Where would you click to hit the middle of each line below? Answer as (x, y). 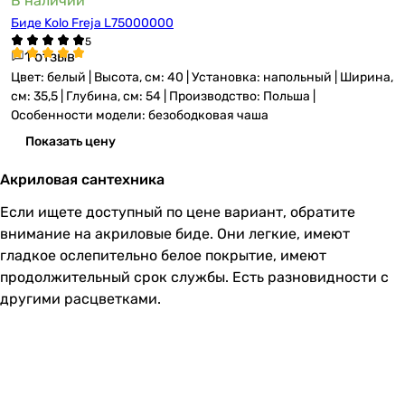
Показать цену (71, 141)
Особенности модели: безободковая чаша (140, 115)
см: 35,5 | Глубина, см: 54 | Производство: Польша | (163, 96)
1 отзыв (50, 56)
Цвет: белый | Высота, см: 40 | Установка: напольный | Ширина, (202, 77)
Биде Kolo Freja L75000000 (92, 23)
